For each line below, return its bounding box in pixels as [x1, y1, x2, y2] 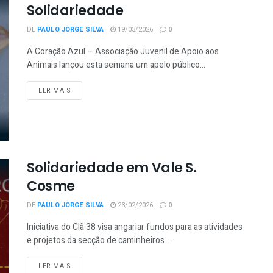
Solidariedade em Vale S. [27, 158, 197, 177]
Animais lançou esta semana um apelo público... [27, 58, 205, 72]
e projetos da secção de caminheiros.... [27, 233, 172, 247]
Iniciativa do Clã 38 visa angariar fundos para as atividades [27, 220, 243, 233]
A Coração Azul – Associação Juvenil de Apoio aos [27, 45, 219, 58]
